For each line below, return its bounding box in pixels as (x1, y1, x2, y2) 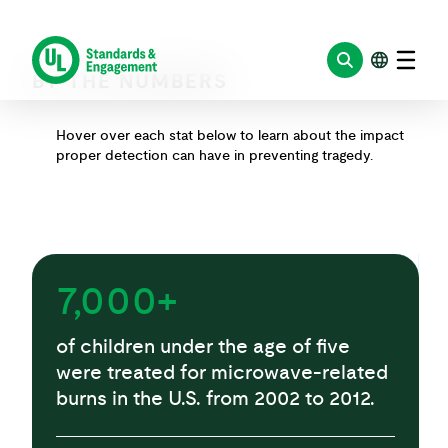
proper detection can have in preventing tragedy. (56, 131, 373, 145)
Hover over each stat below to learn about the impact (56, 111, 404, 125)
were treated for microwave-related (56, 345, 388, 365)
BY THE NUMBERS (32, 54, 228, 74)
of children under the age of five (56, 319, 350, 339)
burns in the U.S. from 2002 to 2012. (56, 371, 375, 391)
